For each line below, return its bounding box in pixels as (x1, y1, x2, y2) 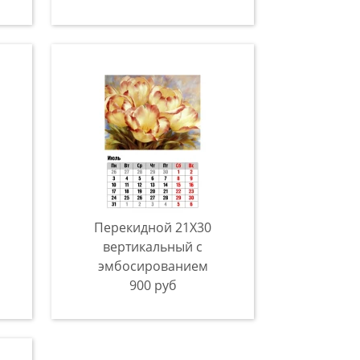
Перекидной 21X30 (94, 219, 211, 236)
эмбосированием (97, 257, 208, 275)
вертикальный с (103, 238, 202, 256)
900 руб (129, 276, 177, 294)
